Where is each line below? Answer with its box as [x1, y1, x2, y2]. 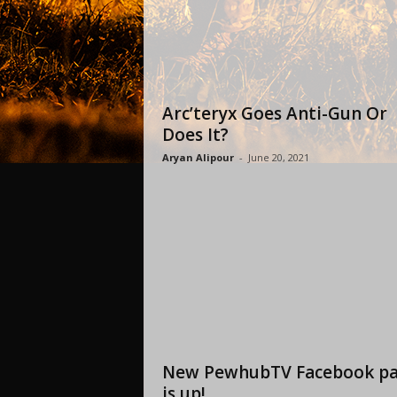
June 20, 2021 [247, 151, 309, 164]
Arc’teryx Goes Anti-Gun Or [161, 102, 387, 125]
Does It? [161, 123, 229, 146]
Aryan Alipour [161, 151, 234, 164]
